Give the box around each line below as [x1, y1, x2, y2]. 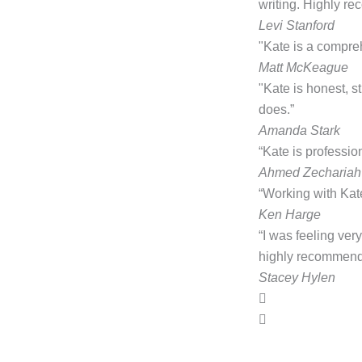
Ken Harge [259, 208, 321, 222]
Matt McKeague [259, 61, 348, 75]
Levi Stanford [259, 19, 335, 33]
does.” [259, 103, 294, 117]
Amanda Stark [259, 124, 340, 138]
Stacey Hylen [259, 271, 335, 285]
